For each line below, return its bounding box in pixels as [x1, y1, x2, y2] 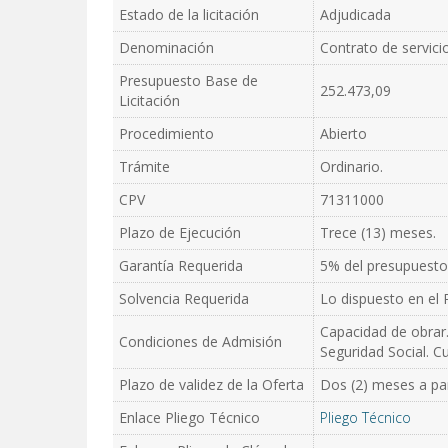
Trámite [119, 157, 170, 176]
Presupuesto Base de [119, 71, 258, 90]
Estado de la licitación [119, 5, 259, 24]
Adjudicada [320, 5, 391, 24]
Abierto [320, 124, 367, 143]
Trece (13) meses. [320, 223, 436, 242]
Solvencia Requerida [119, 289, 249, 308]
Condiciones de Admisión [119, 332, 282, 351]
